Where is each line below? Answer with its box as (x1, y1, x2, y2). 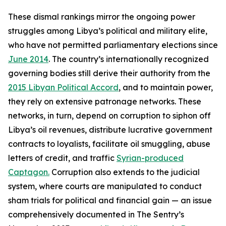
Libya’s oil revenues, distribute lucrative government (8, 125, 212, 135)
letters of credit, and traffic (8, 153, 117, 163)
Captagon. (8, 167, 49, 177)
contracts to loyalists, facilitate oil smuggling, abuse (8, 139, 210, 149)
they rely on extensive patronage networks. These (8, 96, 201, 106)
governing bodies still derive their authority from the (8, 68, 210, 78)
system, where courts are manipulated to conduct (8, 181, 202, 191)
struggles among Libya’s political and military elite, (8, 26, 207, 36)
